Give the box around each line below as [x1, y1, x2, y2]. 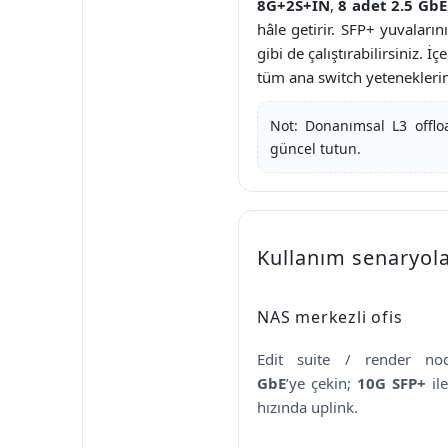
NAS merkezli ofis [257, 305, 403, 328]
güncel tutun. [270, 138, 361, 158]
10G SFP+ [357, 372, 427, 393]
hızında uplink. [257, 396, 358, 417]
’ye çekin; [286, 372, 358, 393]
